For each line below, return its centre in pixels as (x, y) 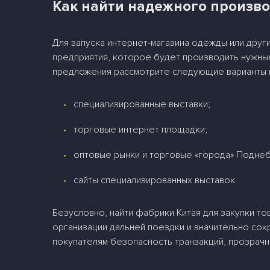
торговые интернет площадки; (141, 130)
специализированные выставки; (142, 104)
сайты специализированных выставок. (156, 180)
